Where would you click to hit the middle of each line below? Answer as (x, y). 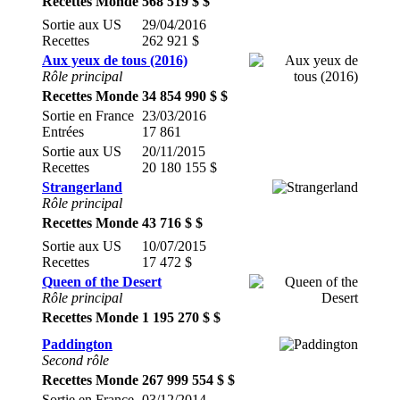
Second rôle (75, 360)
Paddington (77, 344)
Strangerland (82, 187)
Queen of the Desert (102, 282)
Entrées (63, 132)
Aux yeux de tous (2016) (115, 60)
